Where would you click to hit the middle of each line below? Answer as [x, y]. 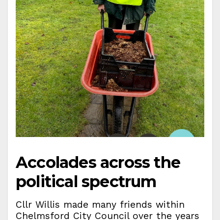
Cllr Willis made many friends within [100, 204]
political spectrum [86, 181]
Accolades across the [98, 162]
